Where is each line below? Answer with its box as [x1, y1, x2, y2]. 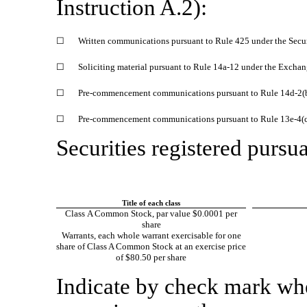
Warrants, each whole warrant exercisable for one [61, 230, 241, 241]
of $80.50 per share [116, 251, 186, 262]
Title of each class [122, 199, 180, 207]
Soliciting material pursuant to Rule [78, 61, 213, 72]
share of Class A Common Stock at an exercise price [56, 241, 246, 251]
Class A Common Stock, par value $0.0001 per [65, 208, 237, 219]
